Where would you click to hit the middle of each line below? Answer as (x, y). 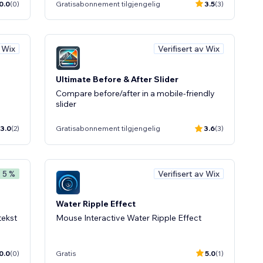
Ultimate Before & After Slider (117, 79)
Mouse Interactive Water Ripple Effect (129, 218)
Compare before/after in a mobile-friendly (135, 93)
